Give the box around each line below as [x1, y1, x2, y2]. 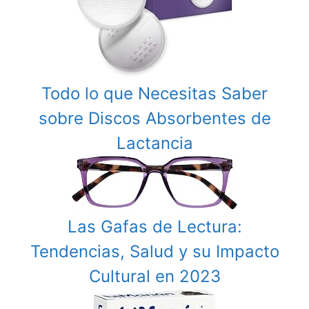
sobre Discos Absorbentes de [38, 108, 271, 128]
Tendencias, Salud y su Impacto [30, 241, 279, 261]
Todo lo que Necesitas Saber [41, 83, 268, 103]
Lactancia [116, 133, 193, 153]
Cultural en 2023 [88, 266, 221, 286]
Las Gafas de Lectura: [67, 217, 242, 237]
